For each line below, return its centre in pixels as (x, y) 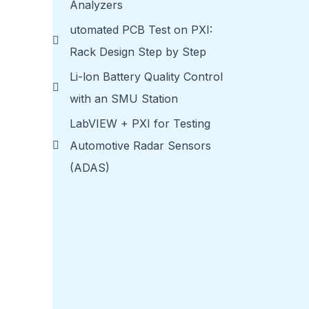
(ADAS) (90, 168)
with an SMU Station (124, 99)
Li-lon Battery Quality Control (146, 77)
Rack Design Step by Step (138, 52)
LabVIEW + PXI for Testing (140, 124)
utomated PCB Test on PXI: (141, 30)
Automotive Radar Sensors (140, 146)
